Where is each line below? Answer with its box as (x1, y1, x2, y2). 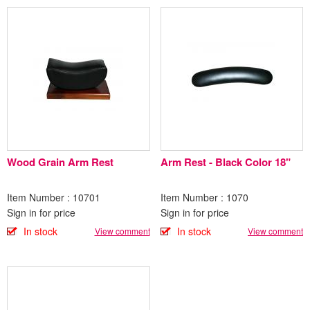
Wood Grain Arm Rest (7, 154, 113, 170)
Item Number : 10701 (7, 190, 100, 205)
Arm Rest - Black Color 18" (274, 154, 291, 170)
